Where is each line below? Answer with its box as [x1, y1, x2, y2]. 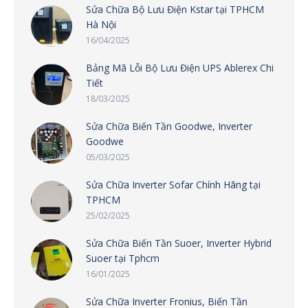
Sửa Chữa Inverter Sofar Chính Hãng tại [86, 177, 261, 191]
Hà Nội [86, 17, 116, 31]
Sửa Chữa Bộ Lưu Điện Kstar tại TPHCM [86, 2, 264, 16]
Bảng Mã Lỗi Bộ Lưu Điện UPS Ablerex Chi [86, 60, 274, 74]
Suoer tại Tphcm [86, 251, 159, 265]
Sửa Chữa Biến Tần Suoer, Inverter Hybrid [86, 236, 272, 250]
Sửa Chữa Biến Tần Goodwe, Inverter [86, 119, 252, 133]
